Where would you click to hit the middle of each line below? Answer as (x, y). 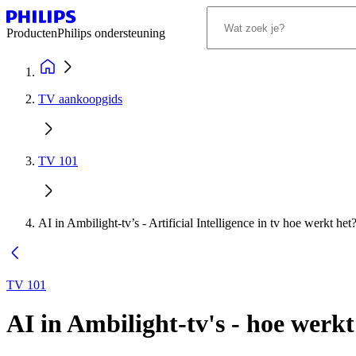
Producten (32, 33)
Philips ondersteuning (111, 33)
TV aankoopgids (80, 99)
